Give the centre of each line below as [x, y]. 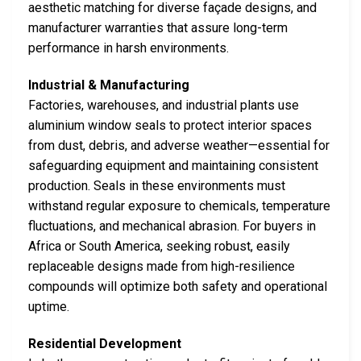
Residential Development [105, 343]
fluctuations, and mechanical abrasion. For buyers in [172, 226]
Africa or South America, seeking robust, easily [159, 246]
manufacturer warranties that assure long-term [158, 27]
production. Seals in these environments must [157, 185]
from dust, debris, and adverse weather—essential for [179, 145]
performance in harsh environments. [129, 48]
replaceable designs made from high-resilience [162, 266]
